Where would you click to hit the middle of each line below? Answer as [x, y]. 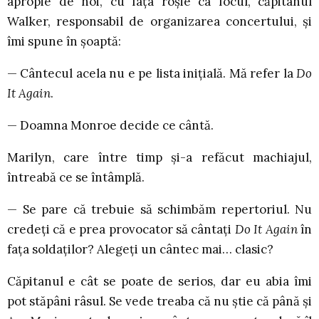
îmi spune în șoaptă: [64, 42]
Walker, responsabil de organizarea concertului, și [159, 22]
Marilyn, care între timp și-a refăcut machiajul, [159, 158]
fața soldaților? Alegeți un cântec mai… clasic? [140, 250]
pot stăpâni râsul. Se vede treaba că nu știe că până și [159, 302]
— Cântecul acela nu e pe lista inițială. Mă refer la [152, 74]
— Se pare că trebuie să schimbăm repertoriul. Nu [159, 210]
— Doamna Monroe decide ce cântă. [110, 126]
